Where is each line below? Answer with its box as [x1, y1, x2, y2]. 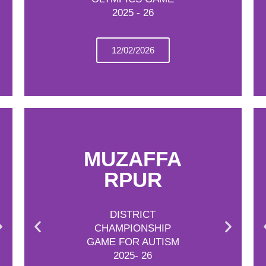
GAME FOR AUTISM [86, 236, 179, 248]
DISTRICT [110, 208, 156, 220]
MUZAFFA [84, 147, 182, 170]
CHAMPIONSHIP [94, 222, 172, 234]
